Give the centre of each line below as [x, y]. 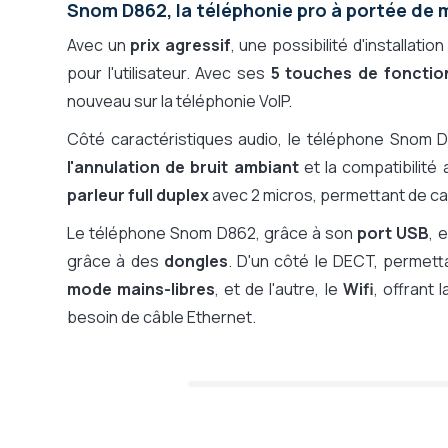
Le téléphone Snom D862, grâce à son [212, 233]
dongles [195, 261]
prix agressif [180, 45]
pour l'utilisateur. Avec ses [169, 73]
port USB [393, 233]
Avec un [99, 45]
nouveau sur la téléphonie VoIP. [179, 101]
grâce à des [115, 261]
